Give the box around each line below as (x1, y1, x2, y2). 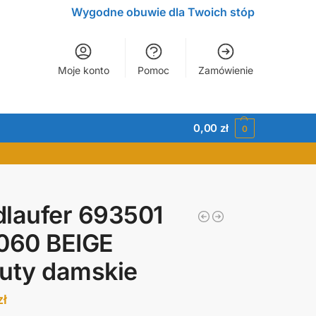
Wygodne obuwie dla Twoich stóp (71, 5, 255, 19)
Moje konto (57, 64, 109, 76)
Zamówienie (197, 64, 253, 76)
